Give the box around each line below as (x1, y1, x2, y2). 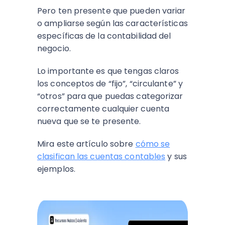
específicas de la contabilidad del (37, 30, 171, 42)
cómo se (135, 138, 170, 150)
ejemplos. (37, 163, 75, 175)
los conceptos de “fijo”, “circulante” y (37, 78, 183, 89)
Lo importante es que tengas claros (37, 65, 179, 77)
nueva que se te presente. (37, 116, 141, 127)
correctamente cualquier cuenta (37, 103, 170, 115)
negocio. (37, 43, 73, 54)
